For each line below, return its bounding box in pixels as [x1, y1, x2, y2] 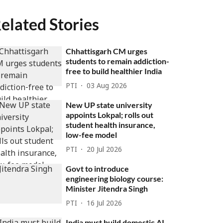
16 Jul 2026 [87, 199, 122, 208]
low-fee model [66, 130, 117, 139]
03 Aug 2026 [87, 82, 127, 91]
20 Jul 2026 [87, 145, 122, 154]
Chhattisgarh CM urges [66, 46, 148, 56]
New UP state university [66, 100, 153, 110]
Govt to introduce [66, 164, 129, 173]
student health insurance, [66, 120, 156, 129]
